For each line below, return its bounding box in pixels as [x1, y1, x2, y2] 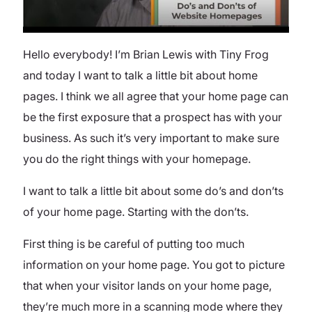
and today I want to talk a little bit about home [23, 68, 258, 82]
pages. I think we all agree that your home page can [23, 88, 288, 103]
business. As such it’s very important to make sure [23, 130, 279, 145]
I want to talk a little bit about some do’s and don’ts [23, 183, 283, 198]
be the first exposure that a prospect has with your [23, 109, 282, 124]
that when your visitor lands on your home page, [23, 278, 272, 292]
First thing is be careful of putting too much [23, 236, 244, 251]
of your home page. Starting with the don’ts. [23, 204, 249, 219]
